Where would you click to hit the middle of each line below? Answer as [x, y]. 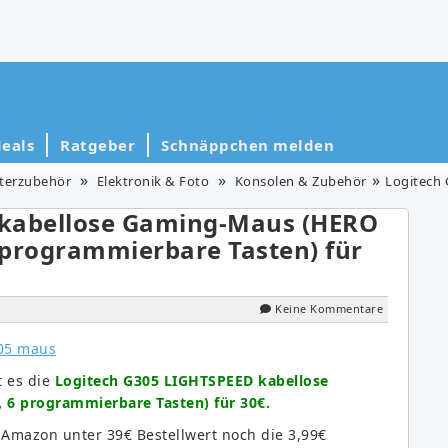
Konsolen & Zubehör [300, 180]
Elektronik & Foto [152, 180]
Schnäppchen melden [247, 144]
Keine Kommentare [329, 308]
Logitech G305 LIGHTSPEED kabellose [191, 380]
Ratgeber [97, 144]
